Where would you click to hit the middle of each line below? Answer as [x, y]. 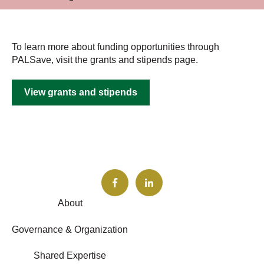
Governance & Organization [70, 229]
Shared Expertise [70, 255]
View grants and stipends [81, 93]
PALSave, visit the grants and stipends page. [105, 60]
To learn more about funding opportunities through [115, 47]
